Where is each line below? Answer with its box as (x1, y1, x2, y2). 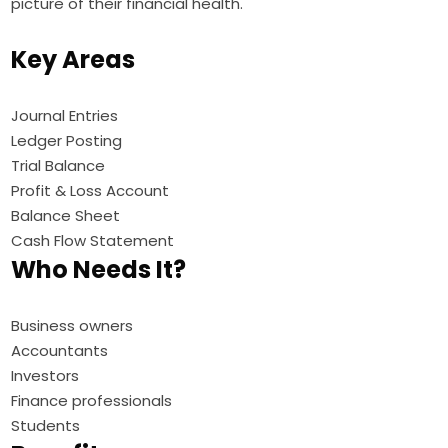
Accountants (11, 340, 109, 362)
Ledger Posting (11, 130, 123, 152)
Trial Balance (11, 155, 106, 177)
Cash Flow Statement (11, 230, 175, 252)
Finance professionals (11, 390, 173, 412)
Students (11, 415, 81, 437)
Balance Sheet (11, 205, 121, 227)
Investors (11, 365, 80, 387)
